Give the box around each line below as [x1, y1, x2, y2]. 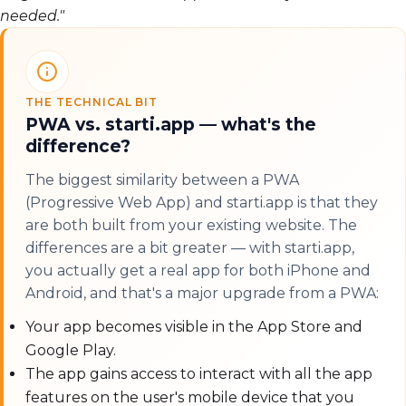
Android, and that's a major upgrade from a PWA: [25, 285, 379, 303]
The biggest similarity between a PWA [25, 171, 299, 189]
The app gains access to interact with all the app [25, 365, 372, 383]
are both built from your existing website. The [25, 217, 357, 235]
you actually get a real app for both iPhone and [25, 262, 371, 280]
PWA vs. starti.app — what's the [25, 114, 316, 136]
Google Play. [25, 342, 116, 360]
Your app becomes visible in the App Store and [25, 318, 362, 336]
